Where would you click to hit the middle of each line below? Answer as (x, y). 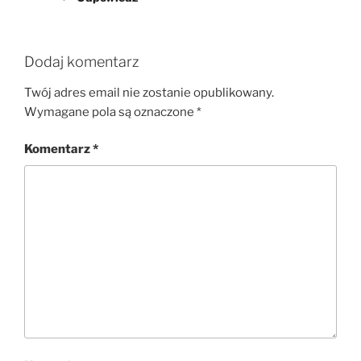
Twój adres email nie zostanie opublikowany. (149, 92)
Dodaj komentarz (82, 62)
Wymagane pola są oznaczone (110, 112)
